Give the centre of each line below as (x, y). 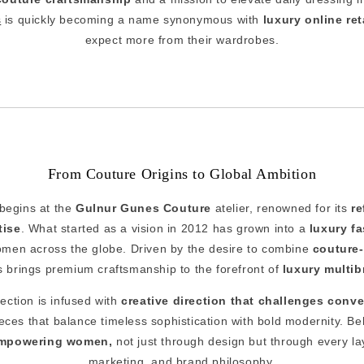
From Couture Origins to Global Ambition (182, 173)
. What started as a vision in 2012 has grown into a (165, 228)
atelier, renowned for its (282, 208)
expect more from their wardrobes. (182, 39)
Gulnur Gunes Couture (144, 208)
